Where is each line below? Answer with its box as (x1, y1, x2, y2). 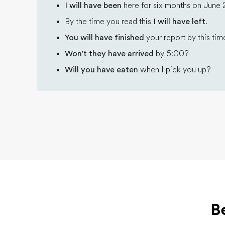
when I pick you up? (138, 65, 211, 74)
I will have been (65, 1, 122, 10)
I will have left (153, 17, 205, 26)
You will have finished (65, 33, 144, 42)
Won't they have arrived (65, 49, 154, 58)
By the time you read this (65, 17, 153, 26)
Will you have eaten (65, 65, 138, 74)
